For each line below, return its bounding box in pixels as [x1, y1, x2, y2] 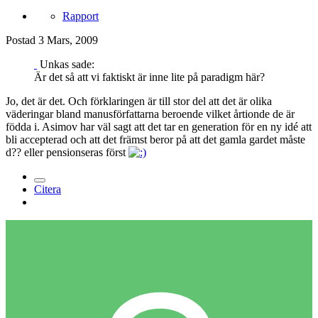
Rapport [62, 10, 99, 23]
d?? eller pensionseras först [6, 146, 128, 159]
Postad [6, 34, 38, 47]
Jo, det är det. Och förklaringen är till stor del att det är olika [6, 95, 272, 108]
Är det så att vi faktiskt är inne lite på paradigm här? [34, 71, 265, 84]
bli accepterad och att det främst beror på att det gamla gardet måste [6, 133, 305, 146]
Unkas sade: [37, 58, 94, 71]
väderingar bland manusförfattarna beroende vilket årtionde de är [6, 108, 295, 121]
